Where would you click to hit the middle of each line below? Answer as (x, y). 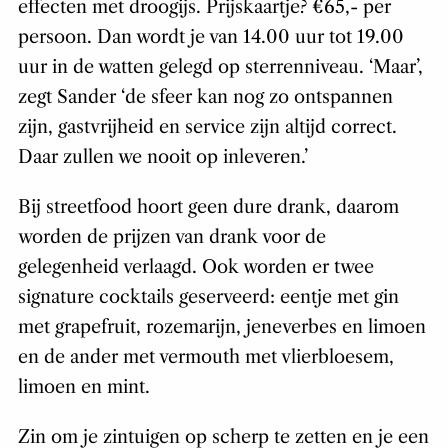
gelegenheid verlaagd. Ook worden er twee (195, 267)
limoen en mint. (83, 387)
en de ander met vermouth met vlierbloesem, (205, 357)
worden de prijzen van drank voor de (171, 237)
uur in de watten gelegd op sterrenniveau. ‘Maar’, (220, 67)
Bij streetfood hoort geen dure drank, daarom (208, 207)
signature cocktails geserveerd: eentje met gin (208, 297)
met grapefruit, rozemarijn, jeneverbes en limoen (221, 327)
